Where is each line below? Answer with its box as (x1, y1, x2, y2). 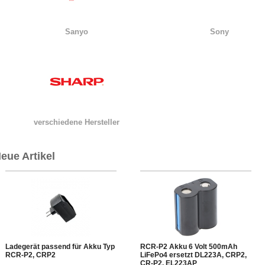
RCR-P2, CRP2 (5, 251, 56, 259)
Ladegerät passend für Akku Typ (5, 243, 115, 251)
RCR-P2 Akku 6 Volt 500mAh (140, 243, 237, 251)
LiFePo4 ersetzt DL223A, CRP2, (140, 251, 247, 259)
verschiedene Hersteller (34, 118, 119, 127)
